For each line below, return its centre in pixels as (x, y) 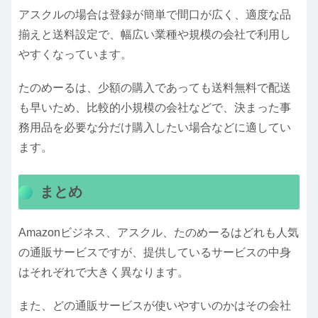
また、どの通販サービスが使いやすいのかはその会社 (155, 306)
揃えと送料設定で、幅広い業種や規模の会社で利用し (155, 34)
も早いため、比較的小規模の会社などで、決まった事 (155, 107)
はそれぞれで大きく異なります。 (104, 272)
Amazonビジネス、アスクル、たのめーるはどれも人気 (159, 232)
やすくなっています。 (75, 54)
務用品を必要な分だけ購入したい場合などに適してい (155, 127)
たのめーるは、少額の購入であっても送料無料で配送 (155, 87)
